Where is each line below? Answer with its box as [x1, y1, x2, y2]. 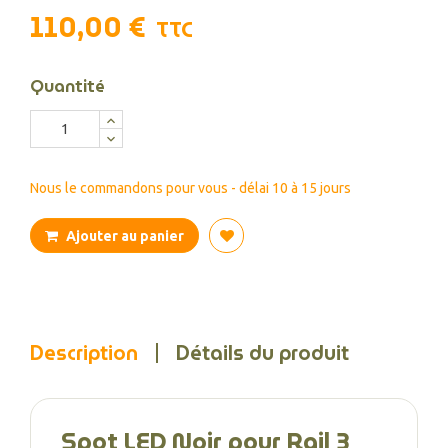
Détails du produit [176, 337, 349, 369]
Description [30, 337, 138, 369]
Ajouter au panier [66, 228, 184, 244]
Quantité [30, 73, 105, 100]
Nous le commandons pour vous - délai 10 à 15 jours [30, 180, 351, 196]
